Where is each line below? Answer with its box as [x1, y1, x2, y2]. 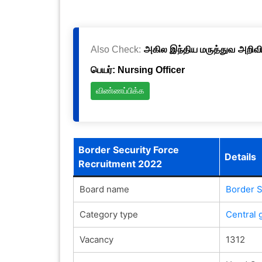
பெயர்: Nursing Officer [90, 64, 185, 75]
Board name [79, 183, 129, 195]
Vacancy [79, 233, 113, 245]
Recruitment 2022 [78, 157, 162, 170]
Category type [79, 208, 138, 220]
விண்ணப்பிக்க [95, 86, 144, 96]
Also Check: [90, 44, 144, 54]
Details [224, 150, 256, 163]
